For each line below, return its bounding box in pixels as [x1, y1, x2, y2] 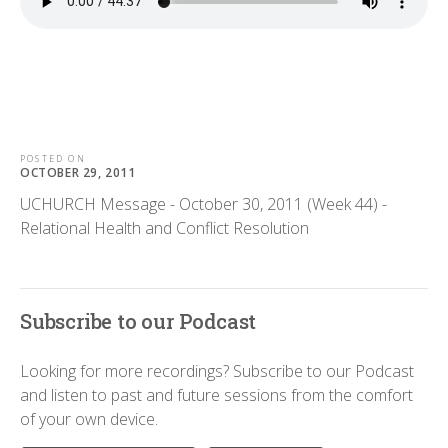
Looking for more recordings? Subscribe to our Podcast [20, 360, 414, 383]
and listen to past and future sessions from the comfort [20, 384, 413, 407]
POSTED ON [20, 152, 86, 165]
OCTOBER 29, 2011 [20, 164, 136, 182]
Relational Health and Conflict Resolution [20, 217, 309, 240]
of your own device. [20, 408, 158, 431]
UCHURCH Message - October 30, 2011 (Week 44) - [20, 193, 387, 216]
